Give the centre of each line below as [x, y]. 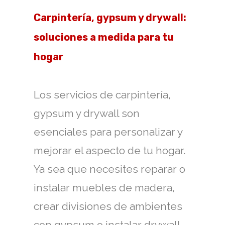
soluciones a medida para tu [104, 37]
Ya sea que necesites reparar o [109, 169]
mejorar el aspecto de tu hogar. [110, 150]
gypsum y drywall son [87, 113]
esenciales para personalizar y [108, 132]
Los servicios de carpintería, [102, 95]
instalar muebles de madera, [104, 188]
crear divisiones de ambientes [108, 206]
